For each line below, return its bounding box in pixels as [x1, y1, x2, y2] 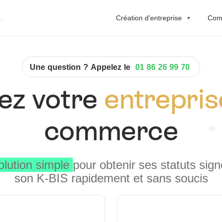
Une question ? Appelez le [30, 62, 133, 72]
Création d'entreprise [116, 13, 182, 22]
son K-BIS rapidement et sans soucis [14, 171, 208, 185]
